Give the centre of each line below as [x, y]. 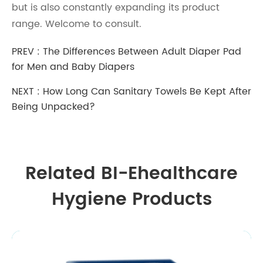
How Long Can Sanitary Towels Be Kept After [147, 92]
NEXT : [27, 92]
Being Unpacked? [53, 107]
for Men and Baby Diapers [73, 67]
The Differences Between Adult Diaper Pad [142, 52]
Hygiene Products [131, 200]
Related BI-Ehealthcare [131, 174]
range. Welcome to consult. [77, 24]
